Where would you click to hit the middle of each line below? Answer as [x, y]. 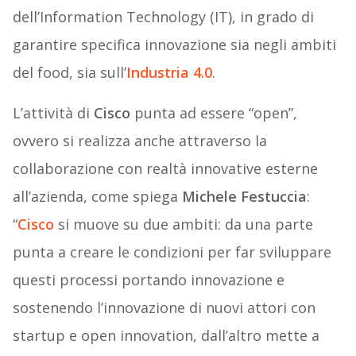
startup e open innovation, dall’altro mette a [166, 336]
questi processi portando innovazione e [148, 280]
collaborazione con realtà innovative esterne [165, 169]
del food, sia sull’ [69, 73]
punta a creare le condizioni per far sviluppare [172, 252]
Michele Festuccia [244, 197]
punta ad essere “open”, [215, 113]
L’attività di [53, 113]
